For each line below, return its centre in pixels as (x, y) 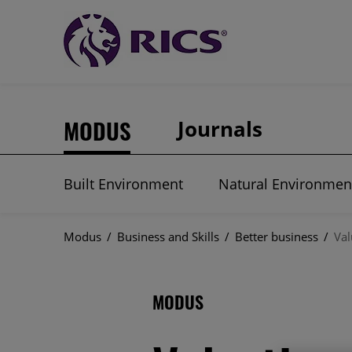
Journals (220, 129)
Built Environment (123, 184)
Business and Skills (168, 236)
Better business (276, 236)
